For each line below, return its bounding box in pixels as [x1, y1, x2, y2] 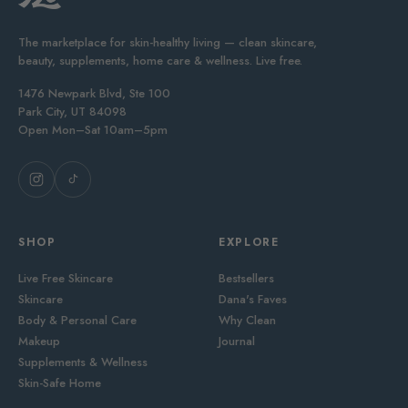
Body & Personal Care [18, 311, 137, 329]
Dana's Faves [219, 290, 287, 308]
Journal [219, 331, 255, 350]
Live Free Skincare [18, 269, 113, 287]
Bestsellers [219, 269, 274, 287]
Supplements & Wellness [18, 352, 148, 371]
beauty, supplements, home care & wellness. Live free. [18, 52, 302, 70]
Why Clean [219, 311, 276, 329]
